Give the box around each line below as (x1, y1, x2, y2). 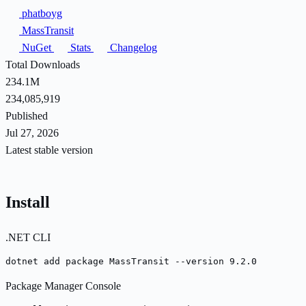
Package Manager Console (5, 279, 121, 292)
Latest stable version (5, 143, 93, 156)
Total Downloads (5, 58, 80, 70)
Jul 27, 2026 (5, 126, 59, 139)
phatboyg (19, 7, 62, 19)
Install (5, 193, 50, 211)
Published (5, 109, 48, 122)
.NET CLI (5, 231, 51, 243)
